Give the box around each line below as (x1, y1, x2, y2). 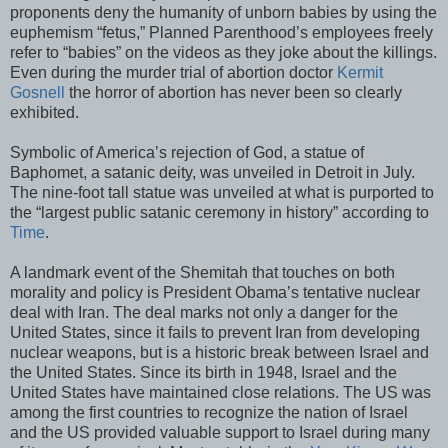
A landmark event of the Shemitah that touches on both (10, 263, 395, 281)
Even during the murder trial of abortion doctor (10, 63, 337, 81)
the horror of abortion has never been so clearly (65, 83, 402, 101)
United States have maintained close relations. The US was (10, 383, 431, 401)
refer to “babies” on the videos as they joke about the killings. (10, 43, 437, 61)
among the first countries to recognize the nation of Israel (10, 403, 408, 421)
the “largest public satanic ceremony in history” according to (10, 203, 429, 221)
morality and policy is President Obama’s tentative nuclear (10, 283, 420, 301)
